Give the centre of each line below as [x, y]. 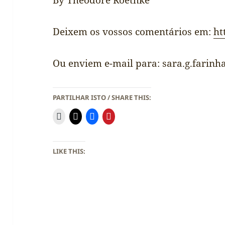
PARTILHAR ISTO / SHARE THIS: [102, 97]
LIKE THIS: [69, 151]
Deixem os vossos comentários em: [133, 32]
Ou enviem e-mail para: [108, 63]
